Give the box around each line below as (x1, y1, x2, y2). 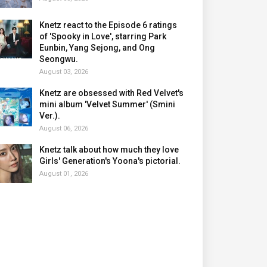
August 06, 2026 (39, 125, 88, 132)
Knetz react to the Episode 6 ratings (39, 20, 177, 30)
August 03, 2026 (39, 68, 88, 76)
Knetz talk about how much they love (39, 145, 179, 154)
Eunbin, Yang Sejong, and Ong (39, 43, 155, 52)
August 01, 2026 (39, 170, 88, 178)
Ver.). (39, 111, 60, 120)
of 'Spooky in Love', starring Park (39, 32, 166, 41)
